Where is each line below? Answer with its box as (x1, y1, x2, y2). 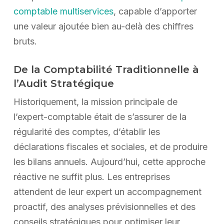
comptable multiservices (13, 5, 113, 16)
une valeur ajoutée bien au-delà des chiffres (13, 20, 193, 31)
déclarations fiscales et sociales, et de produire (13, 141, 207, 152)
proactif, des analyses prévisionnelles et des (13, 201, 195, 212)
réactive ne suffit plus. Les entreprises (13, 171, 170, 182)
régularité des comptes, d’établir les (13, 126, 160, 137)
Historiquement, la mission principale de (13, 96, 177, 107)
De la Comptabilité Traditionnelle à (13, 63, 199, 75)
